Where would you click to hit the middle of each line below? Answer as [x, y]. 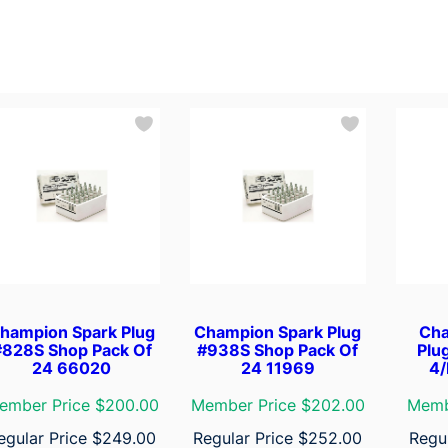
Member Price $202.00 [277, 404]
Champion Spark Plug [278, 331]
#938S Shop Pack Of [278, 349]
